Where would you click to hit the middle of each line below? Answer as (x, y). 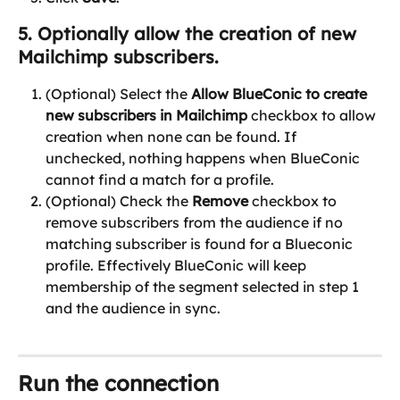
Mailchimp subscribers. (118, 57)
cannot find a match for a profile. (160, 180)
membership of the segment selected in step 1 (204, 287)
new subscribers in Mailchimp (146, 116)
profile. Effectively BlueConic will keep (178, 266)
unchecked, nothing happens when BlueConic (204, 158)
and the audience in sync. (133, 308)
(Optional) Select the (118, 94)
